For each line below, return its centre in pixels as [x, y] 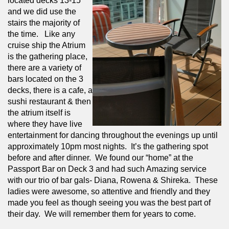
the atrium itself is [39, 112]
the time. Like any [41, 34]
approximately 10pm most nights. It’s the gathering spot [108, 146]
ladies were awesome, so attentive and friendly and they [109, 191]
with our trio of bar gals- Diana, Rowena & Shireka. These [113, 180]
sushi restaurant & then [49, 101]
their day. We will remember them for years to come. [102, 214]
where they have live [45, 124]
